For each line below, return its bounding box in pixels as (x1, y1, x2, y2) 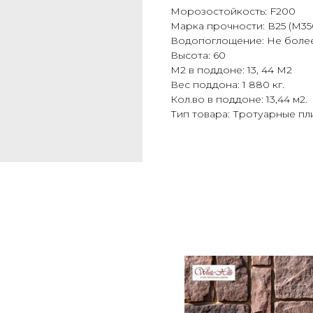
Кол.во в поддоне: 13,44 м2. (170, 93, 307, 106)
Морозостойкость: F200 (170, 5, 296, 18)
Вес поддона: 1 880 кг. (170, 78, 284, 92)
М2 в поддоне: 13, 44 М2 (170, 64, 292, 77)
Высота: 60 (170, 49, 226, 62)
